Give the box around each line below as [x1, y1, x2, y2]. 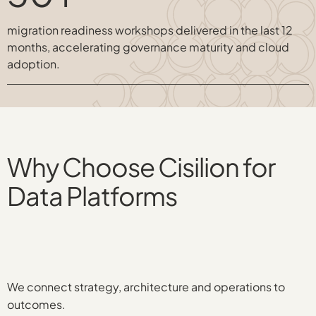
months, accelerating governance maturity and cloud [7, 39, 289, 54]
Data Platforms [7, 179, 177, 212]
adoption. [7, 56, 60, 71]
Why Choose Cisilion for [7, 150, 275, 183]
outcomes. [7, 297, 66, 312]
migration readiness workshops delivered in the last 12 [7, 23, 293, 37]
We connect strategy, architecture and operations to [7, 279, 285, 294]
